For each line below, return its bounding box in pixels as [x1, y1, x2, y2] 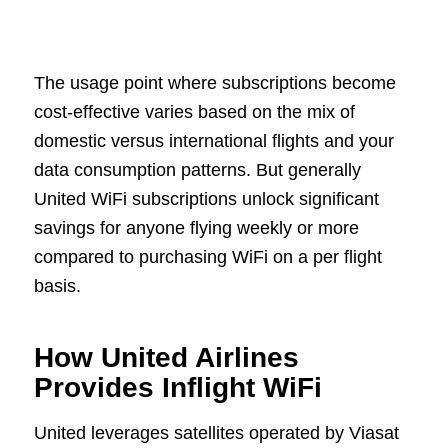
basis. [33, 276, 81, 297]
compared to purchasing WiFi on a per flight [33, 247, 382, 268]
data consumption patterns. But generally [33, 160, 361, 181]
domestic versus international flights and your [33, 131, 394, 152]
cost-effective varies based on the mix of [33, 102, 355, 123]
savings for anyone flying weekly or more [33, 218, 359, 239]
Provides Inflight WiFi [33, 372, 322, 404]
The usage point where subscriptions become [33, 73, 396, 94]
